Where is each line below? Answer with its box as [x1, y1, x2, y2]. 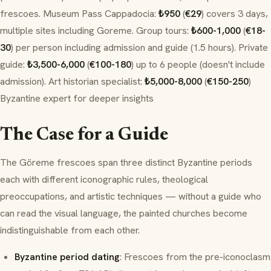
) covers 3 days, [201, 7, 268, 21]
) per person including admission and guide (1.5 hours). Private [11, 41, 268, 54]
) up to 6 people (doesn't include [131, 58, 265, 71]
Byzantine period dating [15, 250, 120, 264]
